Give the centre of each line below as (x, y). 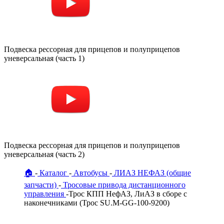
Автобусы (90, 172)
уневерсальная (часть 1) (44, 58)
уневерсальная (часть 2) (44, 154)
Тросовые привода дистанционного (124, 184)
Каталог (53, 172)
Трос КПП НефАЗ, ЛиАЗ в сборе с (128, 193)
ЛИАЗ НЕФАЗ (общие (152, 172)
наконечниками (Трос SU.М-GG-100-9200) (97, 202)
